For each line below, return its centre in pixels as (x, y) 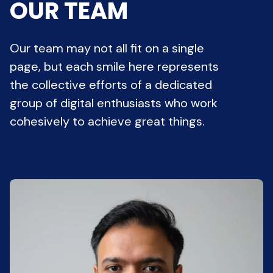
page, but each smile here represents (114, 66)
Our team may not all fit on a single (107, 48)
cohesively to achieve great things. (107, 121)
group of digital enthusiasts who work (114, 103)
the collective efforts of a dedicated (111, 84)
